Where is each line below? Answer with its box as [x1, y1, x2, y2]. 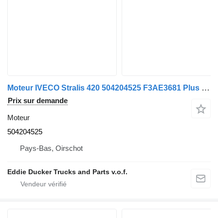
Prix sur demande [8, 96, 68, 105]
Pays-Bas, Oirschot [20, 144, 83, 152]
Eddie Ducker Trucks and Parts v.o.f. [7, 168, 127, 176]
